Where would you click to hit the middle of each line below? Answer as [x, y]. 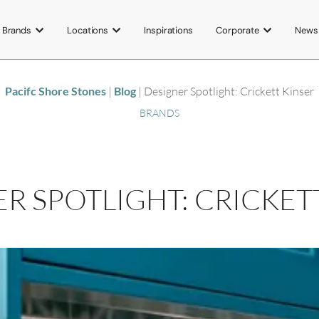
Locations [88, 30]
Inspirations [168, 30]
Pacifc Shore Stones [56, 91]
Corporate [237, 30]
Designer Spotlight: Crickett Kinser [229, 91]
